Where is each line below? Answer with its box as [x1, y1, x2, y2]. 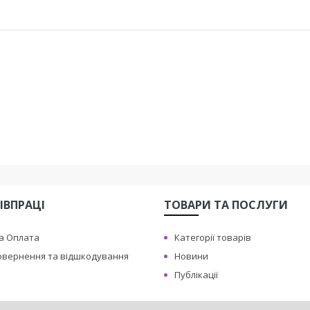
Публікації [174, 268, 219, 281]
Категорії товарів [174, 231, 252, 244]
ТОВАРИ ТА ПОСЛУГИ [164, 197, 289, 212]
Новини [174, 250, 209, 262]
